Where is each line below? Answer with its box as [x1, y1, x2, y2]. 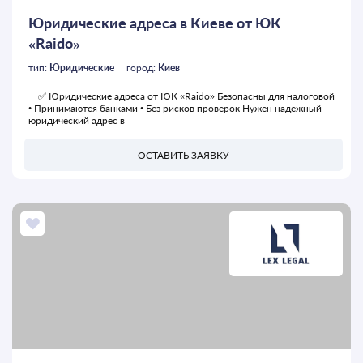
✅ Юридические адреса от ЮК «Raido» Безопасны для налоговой [28, 90, 335, 103]
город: [126, 62, 158, 75]
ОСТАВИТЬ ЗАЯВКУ [138, 148, 229, 161]
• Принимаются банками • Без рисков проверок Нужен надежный [28, 102, 322, 115]
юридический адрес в [28, 114, 125, 127]
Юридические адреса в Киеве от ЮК [28, 14, 281, 32]
